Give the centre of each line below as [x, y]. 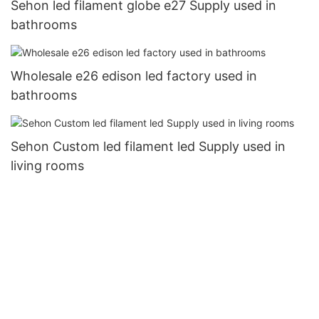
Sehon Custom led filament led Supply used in [148, 146]
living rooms [47, 165]
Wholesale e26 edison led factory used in [134, 75]
